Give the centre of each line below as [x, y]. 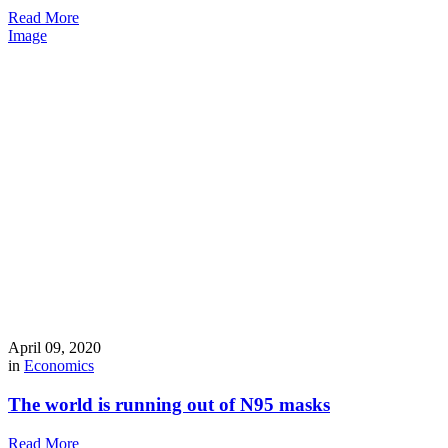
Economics [59, 366]
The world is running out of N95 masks [169, 404]
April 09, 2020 [54, 348]
